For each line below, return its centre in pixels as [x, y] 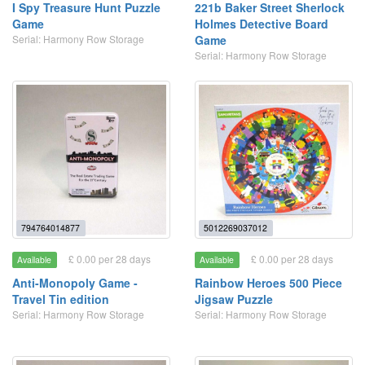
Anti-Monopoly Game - [75, 283]
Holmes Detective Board [262, 24]
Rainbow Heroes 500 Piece [268, 283]
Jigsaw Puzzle [234, 299]
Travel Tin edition [61, 299]
